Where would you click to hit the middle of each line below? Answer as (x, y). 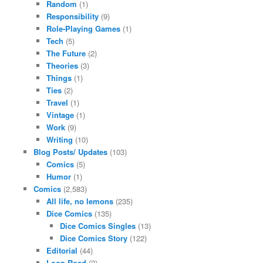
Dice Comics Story (93, 238)
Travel (58, 103)
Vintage (60, 115)
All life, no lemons (80, 201)
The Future (66, 53)
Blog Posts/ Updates (70, 152)
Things (59, 78)
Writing (60, 140)
